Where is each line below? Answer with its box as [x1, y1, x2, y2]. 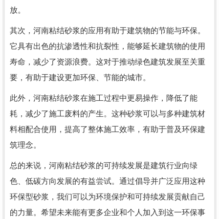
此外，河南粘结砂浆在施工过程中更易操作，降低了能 [10, 94, 197, 102]
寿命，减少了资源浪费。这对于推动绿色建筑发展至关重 [10, 58, 205, 66]
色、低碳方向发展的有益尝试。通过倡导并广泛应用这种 [10, 177, 205, 185]
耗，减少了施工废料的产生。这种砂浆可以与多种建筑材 [10, 109, 205, 118]
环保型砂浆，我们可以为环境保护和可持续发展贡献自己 [10, 193, 205, 201]
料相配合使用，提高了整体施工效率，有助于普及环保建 [10, 125, 205, 133]
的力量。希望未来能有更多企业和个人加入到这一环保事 [10, 208, 205, 217]
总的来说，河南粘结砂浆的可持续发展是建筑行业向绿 [10, 161, 197, 170]
